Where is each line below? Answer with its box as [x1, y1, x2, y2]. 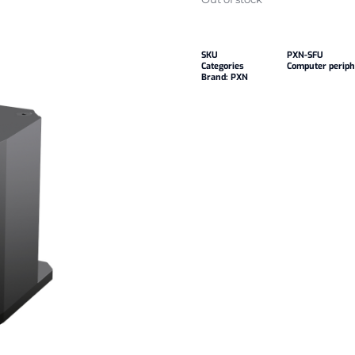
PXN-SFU [287, 49, 323, 62]
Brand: [201, 71, 231, 84]
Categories [201, 60, 244, 73]
